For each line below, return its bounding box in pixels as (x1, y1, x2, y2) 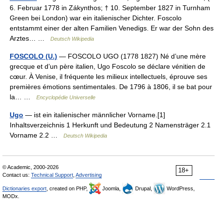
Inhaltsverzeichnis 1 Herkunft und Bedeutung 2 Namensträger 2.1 (10, 121, 211, 129)
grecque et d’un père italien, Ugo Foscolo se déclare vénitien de (10, 62, 205, 70)
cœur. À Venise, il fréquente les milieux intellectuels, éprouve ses (10, 72, 207, 80)
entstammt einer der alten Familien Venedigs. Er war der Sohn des (10, 24, 214, 32)
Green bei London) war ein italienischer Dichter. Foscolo (10, 14, 182, 22)
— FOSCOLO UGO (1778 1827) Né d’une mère (57, 52, 206, 60)
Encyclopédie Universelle (36, 94, 95, 100)
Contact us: (2, 171, 31, 178)
